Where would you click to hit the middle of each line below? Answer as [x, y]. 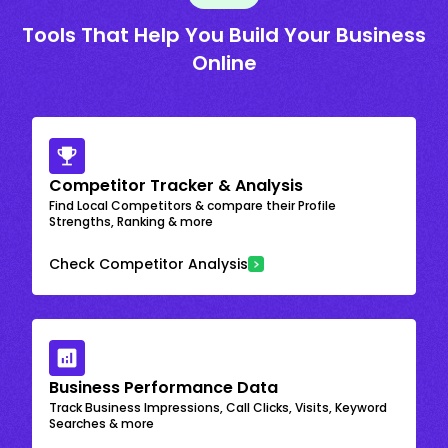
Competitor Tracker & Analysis [176, 185]
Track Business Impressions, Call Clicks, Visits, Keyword [218, 407]
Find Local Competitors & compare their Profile [192, 205]
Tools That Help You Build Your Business [224, 34]
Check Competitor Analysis [148, 263]
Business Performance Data [163, 387]
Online [224, 62]
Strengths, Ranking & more [131, 221]
